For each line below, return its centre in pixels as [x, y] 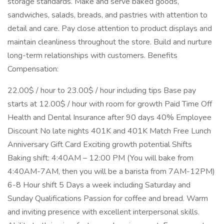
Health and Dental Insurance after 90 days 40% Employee [109, 117]
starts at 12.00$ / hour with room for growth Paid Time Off [110, 104]
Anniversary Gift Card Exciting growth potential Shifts [100, 144]
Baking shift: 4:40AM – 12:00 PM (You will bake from [100, 158]
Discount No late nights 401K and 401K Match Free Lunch [109, 131]
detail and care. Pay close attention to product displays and [110, 28]
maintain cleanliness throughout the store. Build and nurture [110, 42]
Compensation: [33, 69]
